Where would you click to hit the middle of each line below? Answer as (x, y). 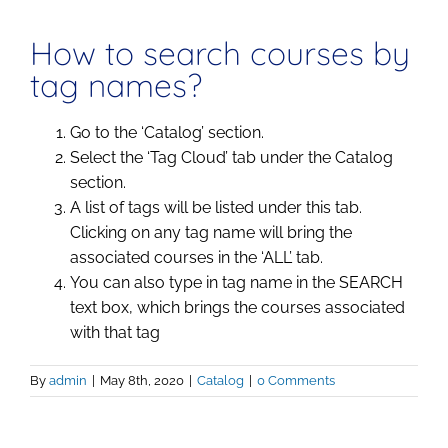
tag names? (116, 85)
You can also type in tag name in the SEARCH (236, 283)
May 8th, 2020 (142, 381)
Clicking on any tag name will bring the (211, 233)
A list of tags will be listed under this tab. (216, 208)
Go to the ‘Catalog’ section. (167, 133)
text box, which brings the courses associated (237, 308)
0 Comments (296, 381)
